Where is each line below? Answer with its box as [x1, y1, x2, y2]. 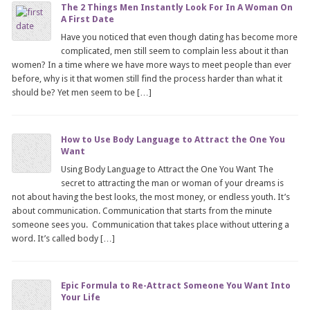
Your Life [61, 292, 101, 302]
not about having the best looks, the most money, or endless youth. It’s [12, 192, 291, 202]
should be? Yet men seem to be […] [12, 87, 152, 98]
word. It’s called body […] [12, 233, 116, 244]
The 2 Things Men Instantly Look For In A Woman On [61, 2, 293, 12]
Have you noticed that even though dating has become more [61, 32, 298, 42]
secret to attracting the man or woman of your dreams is [61, 178, 284, 188]
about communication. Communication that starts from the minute [12, 206, 273, 216]
